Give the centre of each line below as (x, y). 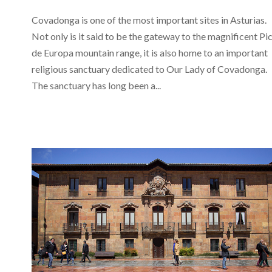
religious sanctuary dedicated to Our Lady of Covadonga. (149, 69)
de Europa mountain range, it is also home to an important (150, 53)
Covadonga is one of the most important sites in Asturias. (149, 20)
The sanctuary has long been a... (96, 86)
